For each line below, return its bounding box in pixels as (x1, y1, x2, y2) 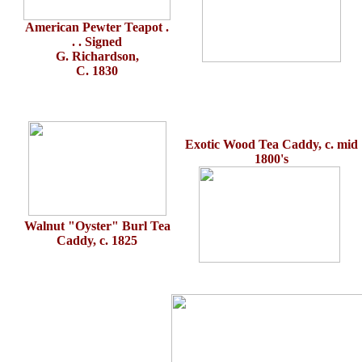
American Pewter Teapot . (25, 20, 169, 34)
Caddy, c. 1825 (57, 234, 137, 247)
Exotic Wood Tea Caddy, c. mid (184, 137, 358, 151)
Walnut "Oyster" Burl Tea (23, 219, 170, 233)
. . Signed (72, 35, 122, 48)
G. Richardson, (55, 49, 139, 63)
